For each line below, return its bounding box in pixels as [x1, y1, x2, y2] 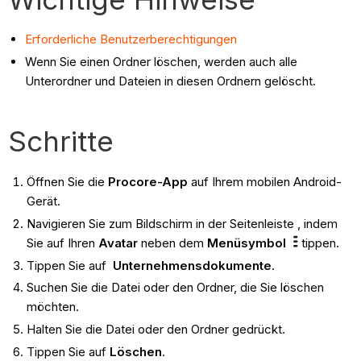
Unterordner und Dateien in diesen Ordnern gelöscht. [25, 73, 317, 89]
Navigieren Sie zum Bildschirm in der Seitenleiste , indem [26, 215, 338, 231]
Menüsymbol [206, 234, 286, 251]
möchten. [26, 299, 79, 315]
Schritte [8, 124, 114, 159]
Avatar [98, 234, 138, 251]
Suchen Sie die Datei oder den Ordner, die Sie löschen [26, 280, 324, 296]
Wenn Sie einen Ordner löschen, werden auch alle [25, 54, 298, 70]
